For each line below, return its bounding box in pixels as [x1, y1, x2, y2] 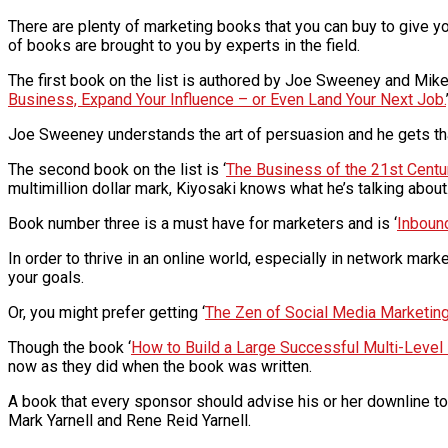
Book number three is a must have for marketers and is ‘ [8, 213, 397, 233]
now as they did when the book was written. [8, 356, 312, 376]
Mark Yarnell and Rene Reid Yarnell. [8, 410, 251, 430]
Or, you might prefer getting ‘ [8, 302, 205, 322]
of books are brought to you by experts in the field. [8, 35, 360, 55]
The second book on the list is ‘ [8, 159, 226, 179]
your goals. [8, 267, 84, 287]
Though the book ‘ [8, 337, 131, 357]
